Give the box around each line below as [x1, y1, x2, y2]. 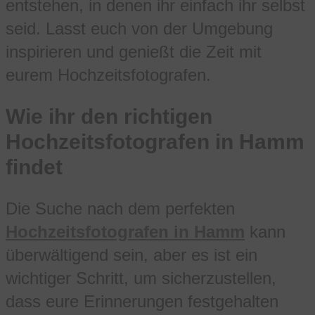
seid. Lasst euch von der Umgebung [6, 18, 273, 38]
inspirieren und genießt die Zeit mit [6, 41, 262, 61]
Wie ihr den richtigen [6, 104, 212, 128]
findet [6, 155, 63, 179]
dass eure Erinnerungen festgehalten [6, 292, 278, 311]
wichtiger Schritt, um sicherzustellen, [6, 269, 276, 288]
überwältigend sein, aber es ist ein [6, 245, 257, 265]
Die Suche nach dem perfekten [6, 199, 235, 219]
